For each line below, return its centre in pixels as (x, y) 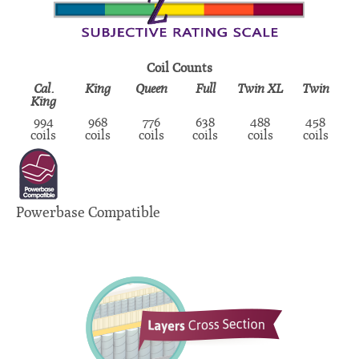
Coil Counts (179, 68)
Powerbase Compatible (88, 212)
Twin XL (260, 89)
